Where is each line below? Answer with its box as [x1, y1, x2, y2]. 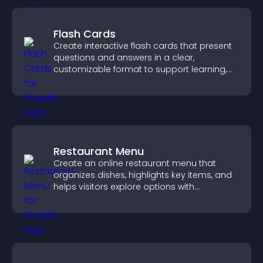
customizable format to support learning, [53, 63, 227, 75]
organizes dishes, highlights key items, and [53, 169, 232, 181]
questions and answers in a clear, [53, 52, 194, 63]
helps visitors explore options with [53, 181, 194, 193]
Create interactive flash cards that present [53, 40, 232, 52]
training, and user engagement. [53, 75, 186, 87]
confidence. [53, 193, 103, 204]
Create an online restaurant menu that [53, 157, 216, 169]
